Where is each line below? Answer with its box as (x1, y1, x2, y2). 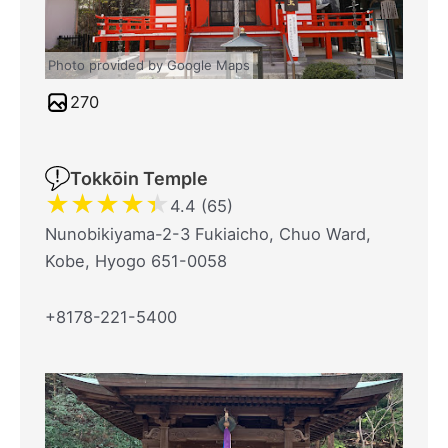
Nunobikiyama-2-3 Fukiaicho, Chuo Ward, (45, 224, 371, 245)
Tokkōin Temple (70, 168, 208, 190)
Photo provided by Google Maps (48, 57, 250, 74)
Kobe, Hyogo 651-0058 (45, 251, 227, 272)
